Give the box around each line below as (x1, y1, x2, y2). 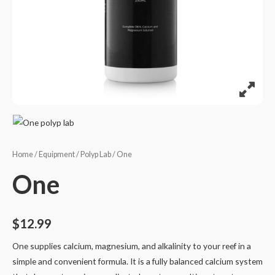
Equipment (39, 150, 75, 160)
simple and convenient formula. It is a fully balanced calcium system (12, 255, 263, 266)
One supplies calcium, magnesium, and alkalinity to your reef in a (12, 240, 251, 251)
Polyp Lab (80, 150, 111, 160)
